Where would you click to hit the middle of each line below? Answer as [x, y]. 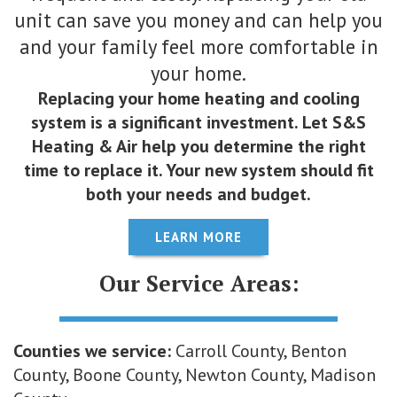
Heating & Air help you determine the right [198, 146]
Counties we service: [92, 350]
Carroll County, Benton [259, 350]
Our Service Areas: [198, 283]
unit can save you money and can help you [198, 19]
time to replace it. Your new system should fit [198, 170]
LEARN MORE [198, 237]
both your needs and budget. [198, 194]
